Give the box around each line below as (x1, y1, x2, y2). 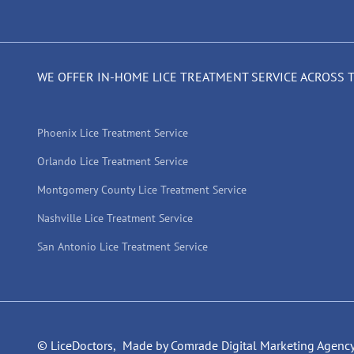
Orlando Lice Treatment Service (37, 154, 188, 168)
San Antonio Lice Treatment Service (37, 239, 208, 254)
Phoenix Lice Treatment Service (37, 126, 188, 140)
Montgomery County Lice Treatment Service (37, 183, 247, 197)
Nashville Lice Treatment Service (37, 211, 193, 225)
